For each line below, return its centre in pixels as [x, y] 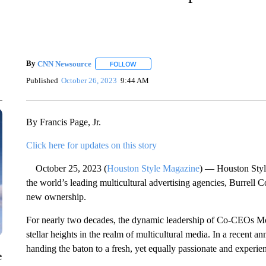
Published [42, 80]
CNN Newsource [64, 64]
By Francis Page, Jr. [63, 122]
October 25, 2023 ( [66, 168]
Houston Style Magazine [153, 168]
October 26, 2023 [89, 80]
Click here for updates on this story [91, 145]
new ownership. [56, 197]
